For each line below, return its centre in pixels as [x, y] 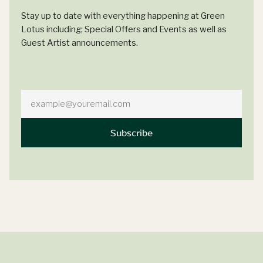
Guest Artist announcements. [80, 43]
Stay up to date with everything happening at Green [123, 16]
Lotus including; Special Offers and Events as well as [124, 29]
